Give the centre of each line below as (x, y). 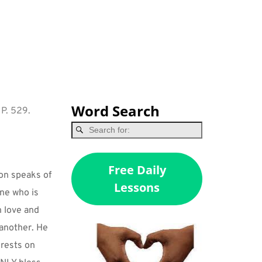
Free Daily (137, 170)
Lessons (137, 187)
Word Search (116, 111)
